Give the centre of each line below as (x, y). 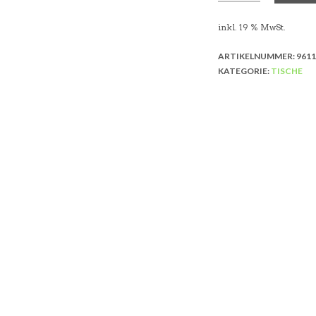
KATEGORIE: (244, 71)
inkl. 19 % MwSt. (251, 27)
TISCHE (286, 71)
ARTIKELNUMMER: (257, 56)
